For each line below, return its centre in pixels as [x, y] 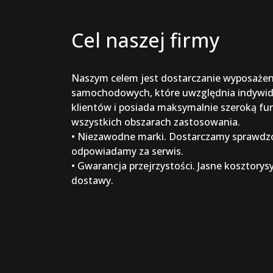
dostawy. [92, 180]
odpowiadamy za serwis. [127, 151]
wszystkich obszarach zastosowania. [156, 122]
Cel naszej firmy [145, 40]
